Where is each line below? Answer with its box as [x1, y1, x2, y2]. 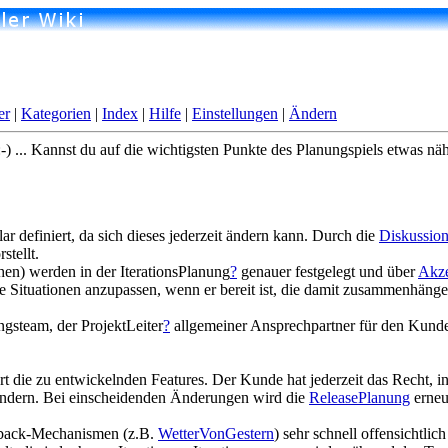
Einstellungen [192, 105, 278, 122]
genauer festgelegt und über [237, 263, 418, 280]
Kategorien [21, 105, 91, 122]
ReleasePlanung [309, 389, 410, 406]
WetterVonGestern [158, 425, 274, 442]
